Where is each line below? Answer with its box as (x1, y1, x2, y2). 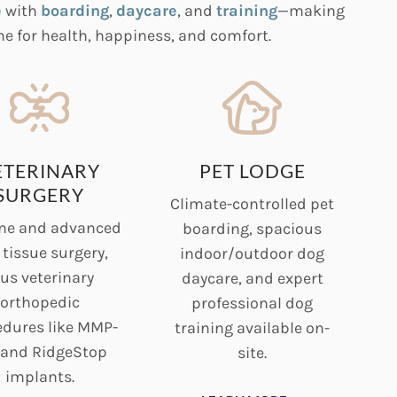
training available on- (175, 318, 331, 338)
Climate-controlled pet (170, 194, 335, 214)
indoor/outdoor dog (180, 244, 325, 263)
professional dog (191, 293, 314, 313)
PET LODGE (198, 160, 306, 182)
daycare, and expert (181, 269, 323, 288)
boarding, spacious (183, 219, 323, 238)
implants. (4, 367, 74, 386)
